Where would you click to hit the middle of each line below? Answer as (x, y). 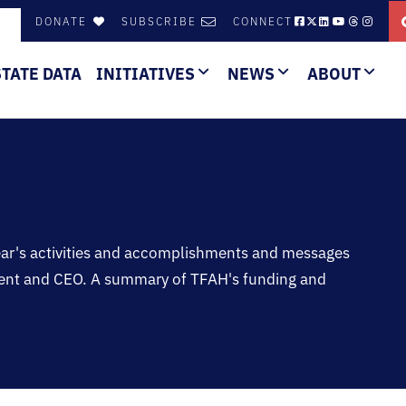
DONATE (63, 21)
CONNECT (263, 21)
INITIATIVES (146, 73)
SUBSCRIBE (159, 21)
